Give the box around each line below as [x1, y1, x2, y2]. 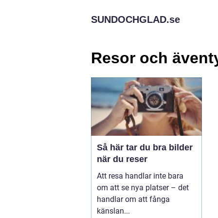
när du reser [97, 154, 147, 164]
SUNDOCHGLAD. [91, 14, 169, 25]
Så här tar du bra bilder [97, 142, 193, 152]
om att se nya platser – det [97, 182, 189, 192]
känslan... [97, 206, 130, 216]
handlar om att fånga [97, 194, 170, 204]
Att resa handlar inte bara [97, 171, 183, 181]
